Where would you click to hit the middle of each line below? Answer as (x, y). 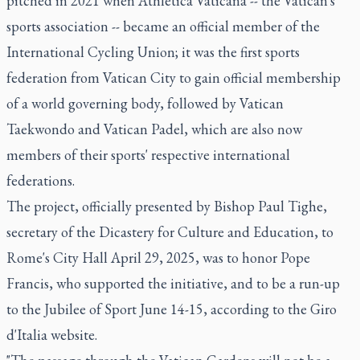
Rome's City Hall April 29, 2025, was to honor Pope (158, 257)
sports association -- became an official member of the (163, 26)
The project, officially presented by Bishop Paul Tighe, (167, 206)
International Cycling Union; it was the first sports (153, 51)
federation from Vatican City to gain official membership (174, 77)
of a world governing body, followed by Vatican (145, 103)
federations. (41, 180)
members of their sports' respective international (148, 154)
